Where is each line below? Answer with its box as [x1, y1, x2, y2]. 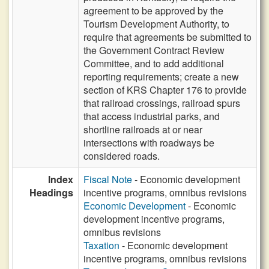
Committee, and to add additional [83, 56, 224, 70]
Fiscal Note [83, 172, 132, 186]
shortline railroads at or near [83, 122, 202, 136]
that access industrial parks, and [83, 109, 220, 123]
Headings [29, 186, 73, 199]
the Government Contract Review [83, 43, 225, 57]
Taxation [83, 238, 119, 252]
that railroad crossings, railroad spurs [83, 96, 240, 110]
